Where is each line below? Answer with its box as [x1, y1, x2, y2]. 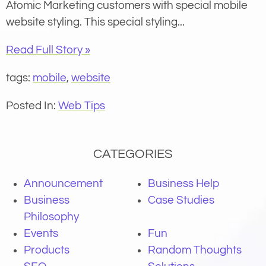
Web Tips [58, 100, 105, 112]
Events [24, 227, 58, 240]
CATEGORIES [93, 147, 173, 161]
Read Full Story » [6, 44, 90, 56]
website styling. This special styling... [6, 16, 185, 28]
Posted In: [6, 100, 58, 112]
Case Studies [148, 194, 214, 207]
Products [24, 244, 69, 256]
